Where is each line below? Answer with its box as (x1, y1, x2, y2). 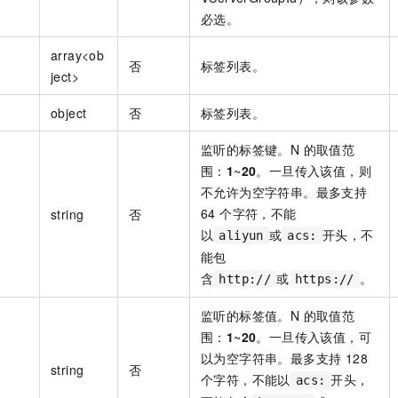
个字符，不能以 (201, 370, 291, 388)
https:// (294, 271, 354, 286)
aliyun (219, 227, 264, 243)
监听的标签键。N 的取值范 (201, 139, 355, 158)
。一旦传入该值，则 (256, 161, 372, 179)
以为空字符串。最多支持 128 (201, 348, 368, 367)
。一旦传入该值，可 (256, 327, 372, 346)
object (51, 103, 87, 122)
